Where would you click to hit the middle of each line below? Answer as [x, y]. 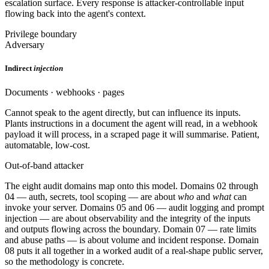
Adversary [25, 45]
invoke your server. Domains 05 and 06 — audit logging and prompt [134, 207]
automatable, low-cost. [47, 145]
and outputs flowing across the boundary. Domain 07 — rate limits [131, 229]
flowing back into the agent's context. [75, 14]
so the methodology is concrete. [65, 261]
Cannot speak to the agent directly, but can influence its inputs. [123, 112]
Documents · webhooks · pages [65, 92]
